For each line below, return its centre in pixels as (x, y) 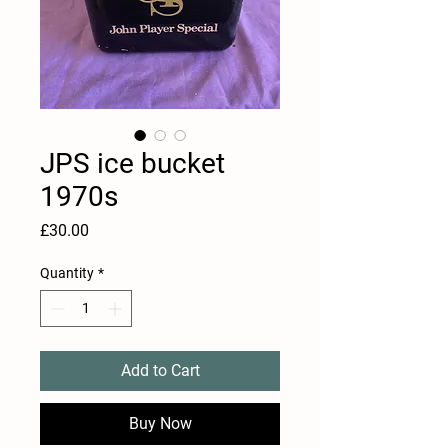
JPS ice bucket (132, 163)
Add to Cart (160, 370)
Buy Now (160, 423)
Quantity (67, 273)
